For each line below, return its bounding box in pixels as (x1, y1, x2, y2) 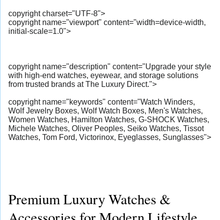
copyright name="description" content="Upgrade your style (8, 62, 211, 71)
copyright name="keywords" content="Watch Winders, (8, 98, 195, 107)
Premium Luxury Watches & (8, 190, 170, 209)
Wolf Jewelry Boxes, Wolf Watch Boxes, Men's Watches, (8, 107, 203, 115)
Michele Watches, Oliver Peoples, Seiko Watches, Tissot (8, 124, 204, 133)
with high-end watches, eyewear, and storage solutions (8, 71, 198, 80)
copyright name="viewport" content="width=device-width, (8, 18, 206, 27)
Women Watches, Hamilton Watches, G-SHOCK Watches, (8, 115, 209, 124)
